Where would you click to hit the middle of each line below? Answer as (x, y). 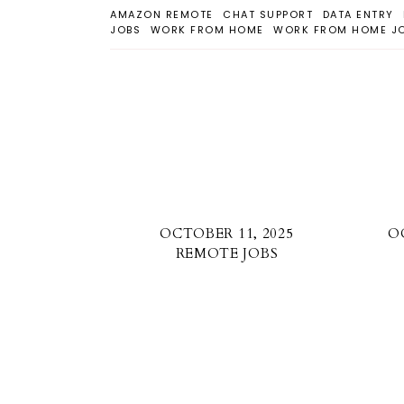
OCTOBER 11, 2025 (227, 234)
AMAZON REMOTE (162, 14)
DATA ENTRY (358, 14)
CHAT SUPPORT (268, 14)
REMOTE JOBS (227, 254)
